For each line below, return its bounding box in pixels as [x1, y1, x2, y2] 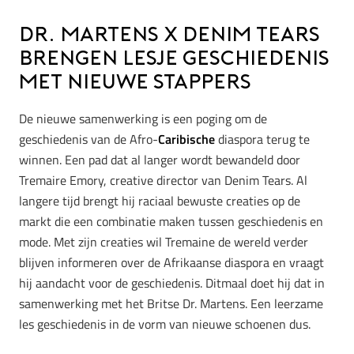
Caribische [158, 129, 215, 149]
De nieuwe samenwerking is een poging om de [19, 108, 267, 128]
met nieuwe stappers [19, 73, 251, 94]
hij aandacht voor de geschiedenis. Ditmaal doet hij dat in [19, 273, 325, 292]
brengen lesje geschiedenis [19, 50, 330, 70]
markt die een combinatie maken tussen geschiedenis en [19, 211, 323, 231]
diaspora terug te [215, 129, 310, 149]
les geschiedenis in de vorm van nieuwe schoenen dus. [19, 314, 311, 333]
